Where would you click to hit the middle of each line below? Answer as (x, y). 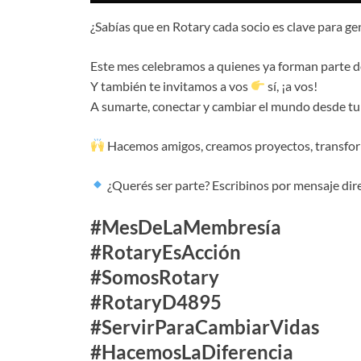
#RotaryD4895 (156, 301)
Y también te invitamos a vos (170, 85)
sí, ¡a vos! (292, 85)
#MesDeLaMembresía (186, 226)
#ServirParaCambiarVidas (205, 326)
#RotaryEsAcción (166, 251)
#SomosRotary (155, 276)
